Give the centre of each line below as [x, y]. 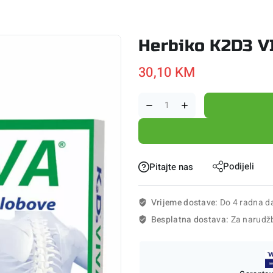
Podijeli [239, 166]
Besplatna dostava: [191, 220]
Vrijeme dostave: [185, 203]
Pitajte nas [171, 167]
